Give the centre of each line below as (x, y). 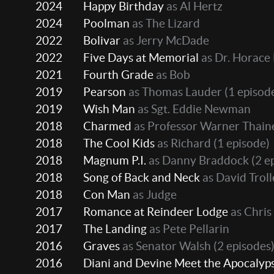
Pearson (105, 92)
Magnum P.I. (115, 161)
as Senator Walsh (165, 246)
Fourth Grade (118, 75)
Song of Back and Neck (142, 178)
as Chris (250, 212)
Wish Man (109, 109)
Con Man (107, 195)
